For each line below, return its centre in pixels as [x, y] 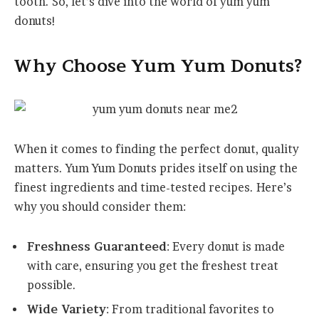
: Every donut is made [226, 247]
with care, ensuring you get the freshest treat [153, 266]
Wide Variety [67, 310]
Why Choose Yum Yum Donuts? [158, 66]
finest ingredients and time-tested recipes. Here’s [153, 188]
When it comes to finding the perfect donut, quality [157, 150]
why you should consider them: [100, 207]
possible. [52, 286]
